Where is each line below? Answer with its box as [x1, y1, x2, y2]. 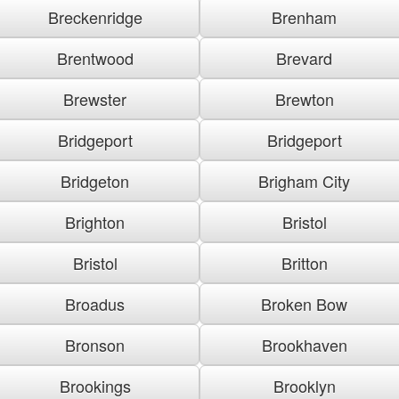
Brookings [59, 373, 131, 397]
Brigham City [258, 168, 350, 192]
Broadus [65, 291, 125, 315]
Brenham [272, 4, 337, 28]
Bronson [65, 332, 125, 356]
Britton [281, 250, 328, 274]
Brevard [276, 45, 332, 69]
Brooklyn [273, 373, 336, 397]
